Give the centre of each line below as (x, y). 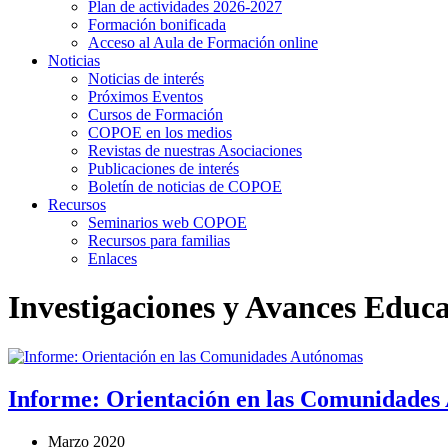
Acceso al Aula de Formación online (203, 42)
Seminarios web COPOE (167, 222)
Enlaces (112, 258)
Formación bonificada (157, 24)
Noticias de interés (146, 78)
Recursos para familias (159, 240)
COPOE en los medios (160, 132)
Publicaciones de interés (163, 168)
